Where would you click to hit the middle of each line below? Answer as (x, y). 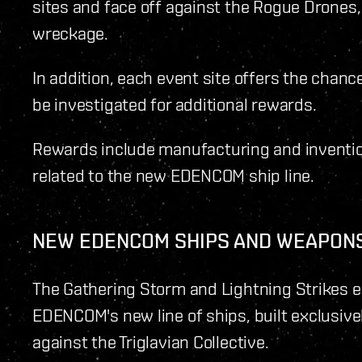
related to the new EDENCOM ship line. (173, 175)
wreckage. (71, 33)
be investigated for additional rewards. (175, 104)
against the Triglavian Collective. (151, 342)
